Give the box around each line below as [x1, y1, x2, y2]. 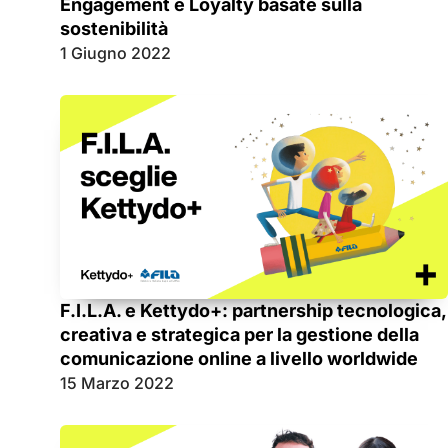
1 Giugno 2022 [60, 43, 171, 64]
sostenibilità [60, 18, 168, 40]
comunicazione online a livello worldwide [60, 347, 418, 369]
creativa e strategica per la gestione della [60, 323, 419, 345]
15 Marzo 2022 [60, 372, 174, 393]
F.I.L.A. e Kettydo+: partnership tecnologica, [60, 299, 446, 321]
